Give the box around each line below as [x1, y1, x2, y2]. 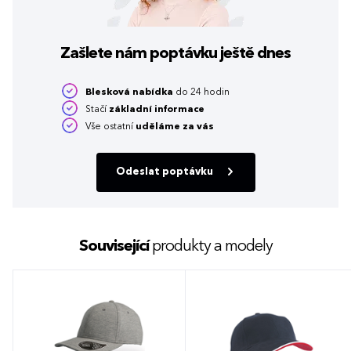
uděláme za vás [136, 121, 214, 132]
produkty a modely [148, 238, 273, 255]
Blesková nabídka [85, 87, 173, 97]
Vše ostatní [85, 121, 136, 132]
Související [78, 238, 149, 255]
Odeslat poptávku [115, 166, 213, 177]
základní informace [109, 104, 204, 114]
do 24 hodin [173, 87, 230, 97]
